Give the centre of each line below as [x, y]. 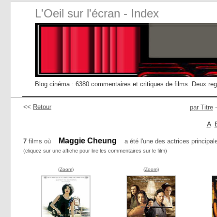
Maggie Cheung [88, 141]
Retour [42, 107]
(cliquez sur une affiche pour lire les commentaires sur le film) [95, 151]
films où [40, 141]
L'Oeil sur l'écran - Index [97, 13]
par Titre [201, 107]
